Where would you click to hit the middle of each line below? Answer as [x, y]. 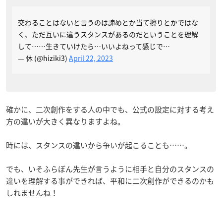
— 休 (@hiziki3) [43, 58]
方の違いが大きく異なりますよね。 [65, 121]
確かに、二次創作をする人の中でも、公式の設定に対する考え [110, 109]
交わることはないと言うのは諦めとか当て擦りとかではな [108, 22]
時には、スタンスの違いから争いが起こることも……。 [99, 145]
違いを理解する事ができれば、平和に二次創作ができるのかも [110, 181]
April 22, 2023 [91, 58]
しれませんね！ [32, 193]
